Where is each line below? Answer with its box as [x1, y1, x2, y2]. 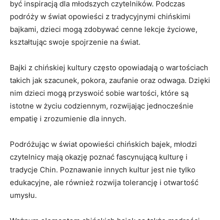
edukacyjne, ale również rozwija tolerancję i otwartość [10, 177, 198, 187]
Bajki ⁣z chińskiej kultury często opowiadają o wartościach [10, 62, 208, 72]
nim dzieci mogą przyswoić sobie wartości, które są [10, 88, 189, 98]
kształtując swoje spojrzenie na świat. [10, 37, 140, 47]
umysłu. [10, 190, 37, 200]
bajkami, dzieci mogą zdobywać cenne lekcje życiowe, [10, 24, 197, 34]
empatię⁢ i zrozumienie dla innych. [10, 113, 126, 123]
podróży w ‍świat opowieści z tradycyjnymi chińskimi [10, 11, 191, 21]
